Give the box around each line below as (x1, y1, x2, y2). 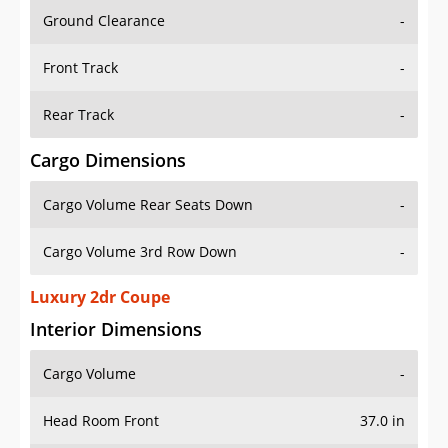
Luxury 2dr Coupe (30, 286, 170, 309)
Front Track (43, 58, 118, 78)
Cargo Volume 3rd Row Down (43, 242, 237, 262)
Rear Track (43, 105, 114, 125)
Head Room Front (43, 411, 159, 431)
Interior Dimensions (30, 317, 202, 342)
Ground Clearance (43, 11, 165, 31)
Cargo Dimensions (30, 148, 186, 173)
